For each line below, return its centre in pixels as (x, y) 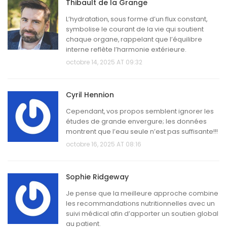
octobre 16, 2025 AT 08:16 (104, 144)
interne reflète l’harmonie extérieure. (126, 50)
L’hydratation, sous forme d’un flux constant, (137, 19)
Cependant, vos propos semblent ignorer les (140, 111)
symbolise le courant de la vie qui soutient (135, 29)
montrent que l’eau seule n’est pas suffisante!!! (142, 132)
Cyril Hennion (90, 95)
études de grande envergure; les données (136, 122)
